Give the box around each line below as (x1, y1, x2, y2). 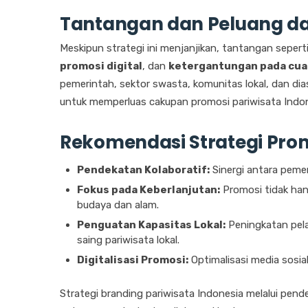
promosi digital (60, 60, 142, 73)
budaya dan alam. (77, 199, 159, 212)
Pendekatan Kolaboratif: (77, 164, 210, 177)
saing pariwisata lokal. (77, 234, 179, 247)
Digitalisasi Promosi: (77, 254, 188, 267)
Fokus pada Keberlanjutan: (77, 184, 220, 197)
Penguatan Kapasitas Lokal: (77, 219, 225, 232)
